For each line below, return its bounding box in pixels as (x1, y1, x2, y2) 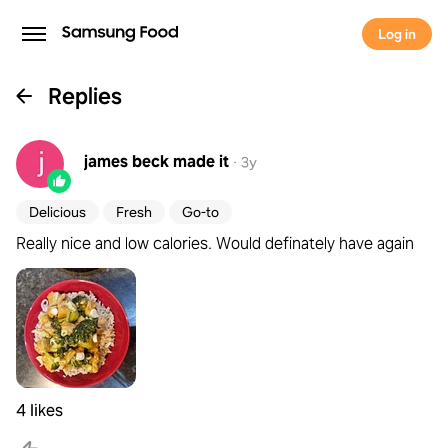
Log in (378, 25, 416, 43)
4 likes (16, 400, 63, 421)
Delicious (29, 203, 86, 221)
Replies (48, 81, 122, 111)
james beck (84, 151, 169, 172)
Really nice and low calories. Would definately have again (16, 233, 414, 254)
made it (173, 151, 229, 172)
